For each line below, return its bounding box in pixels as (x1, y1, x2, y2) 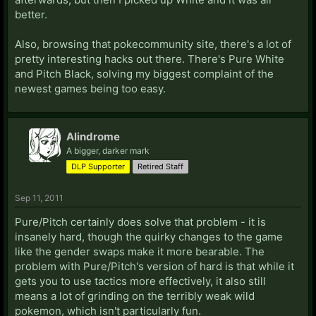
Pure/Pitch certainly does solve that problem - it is (15, 214, 266, 229)
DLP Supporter (71, 161, 125, 171)
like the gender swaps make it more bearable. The (15, 244, 265, 258)
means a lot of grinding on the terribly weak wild (15, 288, 255, 303)
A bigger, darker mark (66, 145, 150, 156)
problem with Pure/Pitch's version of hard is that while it (15, 259, 294, 273)
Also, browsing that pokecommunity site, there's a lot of (15, 37, 291, 51)
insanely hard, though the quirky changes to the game (15, 229, 283, 243)
